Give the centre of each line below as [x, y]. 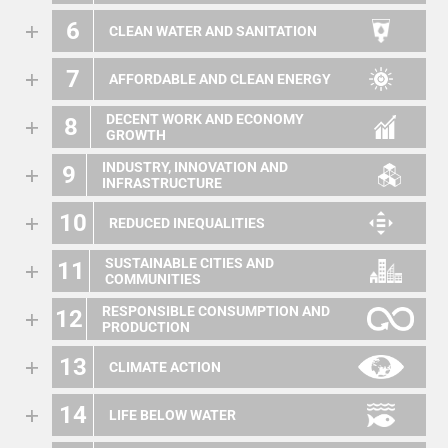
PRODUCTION [146, 327]
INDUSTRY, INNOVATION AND [195, 167]
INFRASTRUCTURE [162, 183]
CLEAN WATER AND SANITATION [213, 31]
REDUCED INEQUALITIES [187, 223]
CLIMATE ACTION [165, 367]
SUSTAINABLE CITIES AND [190, 263]
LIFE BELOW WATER [172, 415]
